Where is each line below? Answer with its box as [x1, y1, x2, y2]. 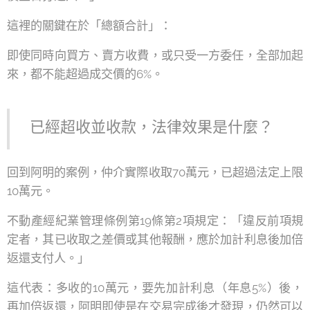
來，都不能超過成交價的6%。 [7, 67, 163, 81]
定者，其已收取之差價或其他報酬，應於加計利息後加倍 [7, 232, 303, 246]
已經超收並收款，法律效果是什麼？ [30, 118, 273, 136]
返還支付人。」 [7, 251, 89, 265]
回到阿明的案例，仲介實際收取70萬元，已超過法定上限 [7, 165, 303, 179]
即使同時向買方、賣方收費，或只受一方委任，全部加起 [7, 48, 303, 62]
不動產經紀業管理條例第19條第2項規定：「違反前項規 [7, 214, 303, 228]
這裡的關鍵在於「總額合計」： [7, 19, 172, 33]
